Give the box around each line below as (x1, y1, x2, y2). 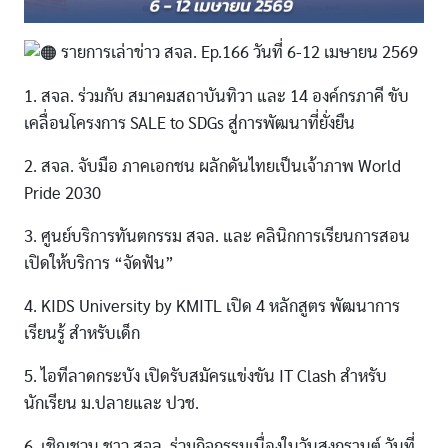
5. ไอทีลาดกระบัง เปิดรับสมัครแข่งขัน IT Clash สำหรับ (24, 368, 387, 386)
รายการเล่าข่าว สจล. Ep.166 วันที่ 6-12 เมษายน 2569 (57, 43, 418, 61)
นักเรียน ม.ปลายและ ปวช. (24, 395, 199, 413)
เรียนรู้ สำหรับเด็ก (24, 325, 140, 343)
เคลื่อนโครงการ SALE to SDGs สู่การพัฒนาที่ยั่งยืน (24, 115, 355, 133)
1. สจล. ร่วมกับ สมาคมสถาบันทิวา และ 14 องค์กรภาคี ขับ (24, 88, 409, 106)
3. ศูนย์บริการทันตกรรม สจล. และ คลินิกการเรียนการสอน (24, 228, 410, 246)
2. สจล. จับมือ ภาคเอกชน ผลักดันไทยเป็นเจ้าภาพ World (24, 158, 401, 176)
